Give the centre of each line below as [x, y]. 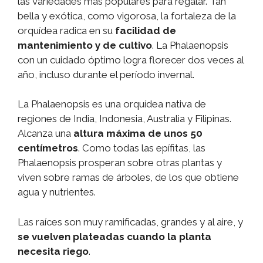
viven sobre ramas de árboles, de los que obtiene [128, 178]
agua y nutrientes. [57, 192]
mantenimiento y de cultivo [85, 45]
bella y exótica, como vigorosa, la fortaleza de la [127, 16]
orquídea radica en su [66, 30]
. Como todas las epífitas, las [142, 148]
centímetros [48, 148]
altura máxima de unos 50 [138, 134]
